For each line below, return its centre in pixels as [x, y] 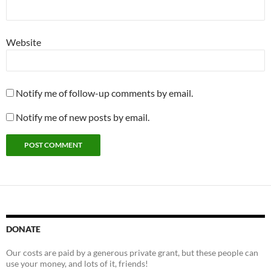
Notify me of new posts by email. [83, 117]
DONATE [23, 229]
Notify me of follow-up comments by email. [104, 93]
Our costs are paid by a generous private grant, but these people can [132, 252]
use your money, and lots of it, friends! [77, 263]
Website [24, 42]
